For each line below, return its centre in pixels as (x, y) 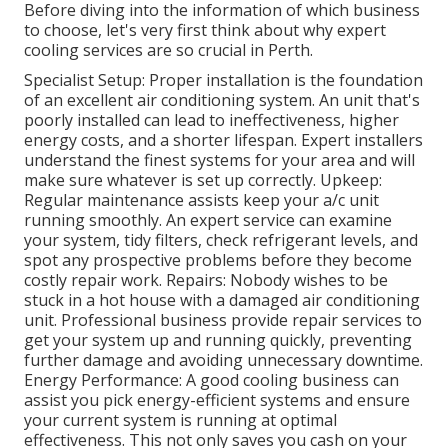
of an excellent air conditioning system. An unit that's (222, 100)
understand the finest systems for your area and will (219, 160)
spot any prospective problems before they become (218, 260)
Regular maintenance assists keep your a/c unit (201, 200)
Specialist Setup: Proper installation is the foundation (223, 80)
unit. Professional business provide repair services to (223, 320)
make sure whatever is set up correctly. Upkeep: (203, 180)
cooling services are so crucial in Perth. (168, 50)
